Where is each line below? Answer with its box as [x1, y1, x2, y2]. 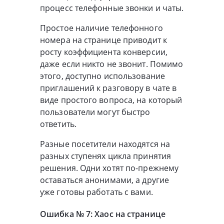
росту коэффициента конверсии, [40, 46, 167, 58]
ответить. [40, 118, 76, 130]
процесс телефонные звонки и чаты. [40, 2, 184, 14]
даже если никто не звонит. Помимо [40, 58, 183, 70]
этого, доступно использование [40, 70, 165, 82]
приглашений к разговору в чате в [40, 82, 177, 94]
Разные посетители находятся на [40, 138, 170, 150]
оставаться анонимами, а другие [40, 174, 169, 186]
